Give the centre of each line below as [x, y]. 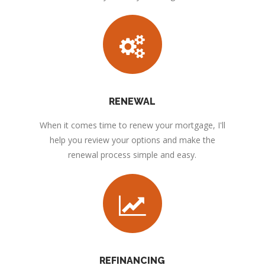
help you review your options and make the [132, 140]
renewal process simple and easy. [132, 154]
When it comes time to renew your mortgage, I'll [132, 125]
